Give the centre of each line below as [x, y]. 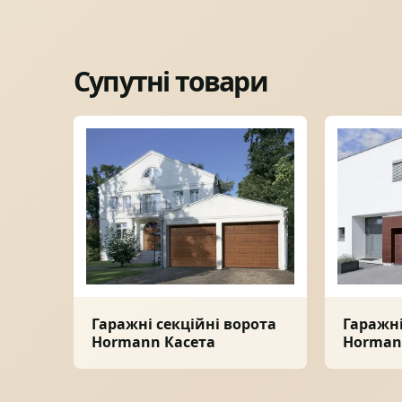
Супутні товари [170, 82]
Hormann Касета [153, 342]
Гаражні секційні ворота [184, 324]
